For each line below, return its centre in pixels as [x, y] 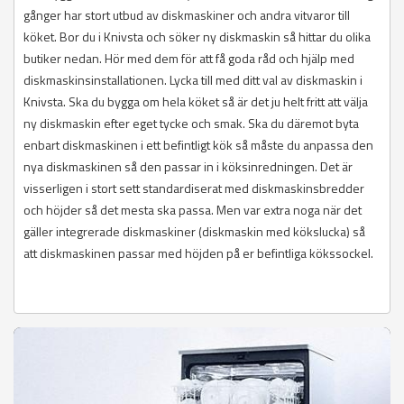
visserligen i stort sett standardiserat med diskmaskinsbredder [194, 188]
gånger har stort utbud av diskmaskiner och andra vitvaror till [187, 15]
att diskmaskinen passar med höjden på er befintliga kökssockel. [198, 253]
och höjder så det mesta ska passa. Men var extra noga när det [193, 210]
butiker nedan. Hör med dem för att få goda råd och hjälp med [189, 59]
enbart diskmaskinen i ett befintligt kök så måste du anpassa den [198, 145]
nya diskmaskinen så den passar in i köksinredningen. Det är [188, 167]
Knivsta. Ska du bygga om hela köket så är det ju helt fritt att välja [196, 102]
